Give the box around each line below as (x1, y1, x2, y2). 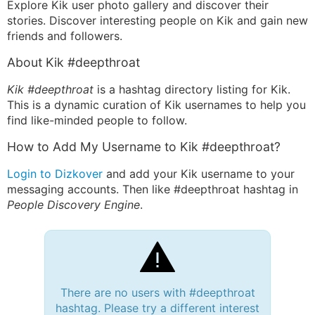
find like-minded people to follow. (7, 113, 187, 127)
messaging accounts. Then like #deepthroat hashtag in (7, 182, 298, 196)
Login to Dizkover (7, 167, 103, 181)
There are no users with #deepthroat (60, 285, 255, 300)
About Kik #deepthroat (7, 55, 140, 70)
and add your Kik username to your (103, 167, 295, 181)
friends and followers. (7, 29, 122, 43)
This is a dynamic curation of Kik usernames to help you (7, 98, 306, 112)
